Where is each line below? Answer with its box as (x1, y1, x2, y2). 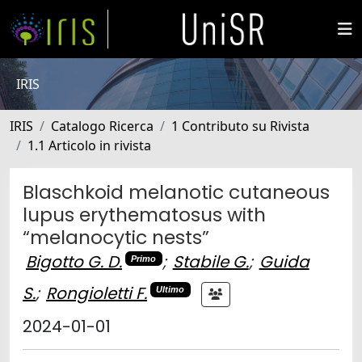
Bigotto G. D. (26, 250, 122, 273)
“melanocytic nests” (23, 224, 209, 250)
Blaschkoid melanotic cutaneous (23, 179, 330, 205)
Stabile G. (172, 250, 249, 273)
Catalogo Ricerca (51, 117, 154, 135)
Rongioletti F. (46, 281, 147, 305)
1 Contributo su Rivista (171, 117, 309, 135)
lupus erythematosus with (23, 201, 266, 228)
